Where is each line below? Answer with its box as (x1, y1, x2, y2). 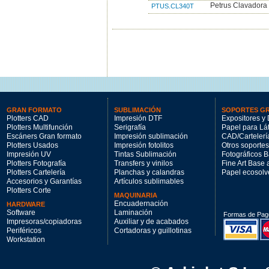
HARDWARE (7, 201, 45, 208)
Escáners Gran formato (7, 133, 82, 140)
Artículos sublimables (114, 178, 184, 185)
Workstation (7, 236, 45, 243)
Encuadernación (114, 200, 168, 207)
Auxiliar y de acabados (114, 218, 189, 225)
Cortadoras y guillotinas (114, 227, 192, 234)
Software (7, 209, 35, 216)
